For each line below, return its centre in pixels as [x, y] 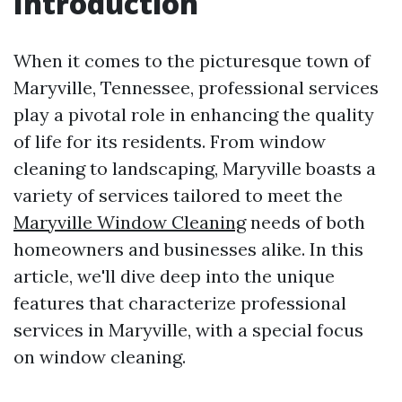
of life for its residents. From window [170, 141]
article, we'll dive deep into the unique [174, 276]
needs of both [306, 222]
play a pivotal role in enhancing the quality [194, 114]
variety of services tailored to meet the [178, 195]
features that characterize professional [180, 303]
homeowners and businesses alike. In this [188, 249]
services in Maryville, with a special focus [188, 330]
